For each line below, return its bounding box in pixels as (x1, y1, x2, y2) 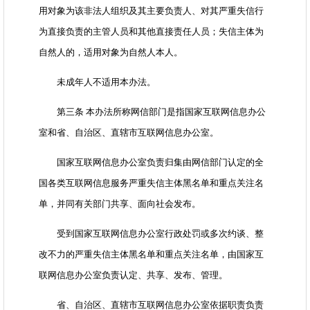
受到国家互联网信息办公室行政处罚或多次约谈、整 (39, 228, 264, 239)
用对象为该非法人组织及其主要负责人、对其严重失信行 (39, 6, 264, 17)
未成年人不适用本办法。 (39, 77, 156, 88)
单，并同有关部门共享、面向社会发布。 (39, 199, 201, 210)
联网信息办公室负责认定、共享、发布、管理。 (39, 270, 228, 281)
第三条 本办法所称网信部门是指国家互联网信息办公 (39, 107, 266, 118)
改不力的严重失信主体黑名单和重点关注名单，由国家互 (39, 249, 264, 260)
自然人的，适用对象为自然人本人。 (39, 47, 183, 58)
